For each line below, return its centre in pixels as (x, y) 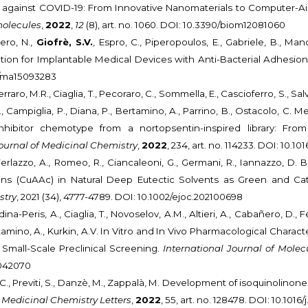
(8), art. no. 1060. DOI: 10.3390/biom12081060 (185, 25)
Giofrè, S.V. (65, 42)
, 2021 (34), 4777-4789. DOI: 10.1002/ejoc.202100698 (130, 197)
